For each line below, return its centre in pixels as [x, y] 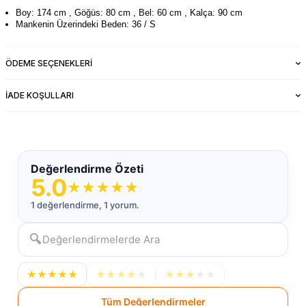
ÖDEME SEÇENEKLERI [49, 64]
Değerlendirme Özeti [87, 169]
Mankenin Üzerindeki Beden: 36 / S [86, 25]
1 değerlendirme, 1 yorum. [85, 205]
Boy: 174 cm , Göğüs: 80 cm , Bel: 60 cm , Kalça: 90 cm [129, 13]
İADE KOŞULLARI [40, 96]
